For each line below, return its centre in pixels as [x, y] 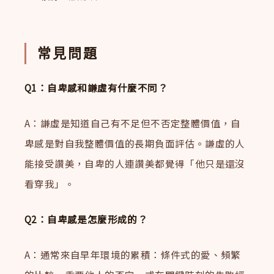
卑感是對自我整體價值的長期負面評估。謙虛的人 [135, 143]
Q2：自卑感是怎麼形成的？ [86, 219]
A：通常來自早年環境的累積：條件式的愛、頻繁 [133, 254]
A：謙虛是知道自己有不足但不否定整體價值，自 [133, 123]
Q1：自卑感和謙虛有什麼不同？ [96, 88]
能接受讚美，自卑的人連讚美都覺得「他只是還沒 [135, 164]
